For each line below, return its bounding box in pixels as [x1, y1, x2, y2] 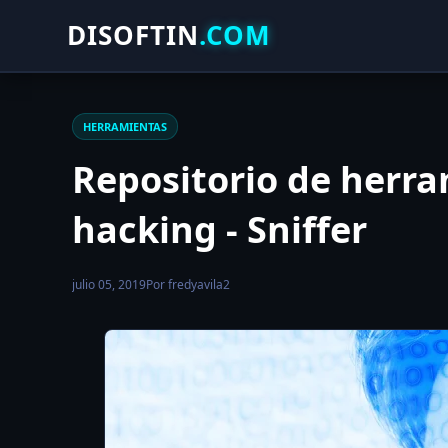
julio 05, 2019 [72, 276, 146, 293]
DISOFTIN [67, 17, 200, 53]
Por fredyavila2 [146, 276, 230, 293]
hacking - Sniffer [72, 205, 367, 254]
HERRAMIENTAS [83, 119, 167, 134]
